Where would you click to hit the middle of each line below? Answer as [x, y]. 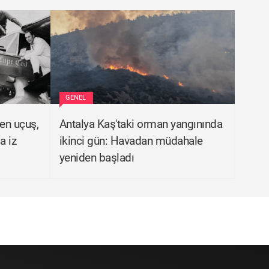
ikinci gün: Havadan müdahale [131, 141]
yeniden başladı [96, 158]
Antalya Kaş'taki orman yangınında [141, 124]
